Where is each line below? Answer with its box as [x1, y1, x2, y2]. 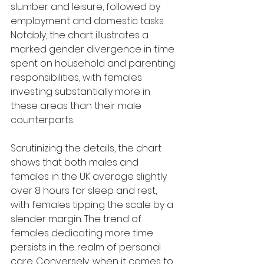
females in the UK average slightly [11, 169, 169, 183]
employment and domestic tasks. [11, 14, 167, 28]
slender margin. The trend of [11, 212, 144, 226]
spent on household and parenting [11, 56, 177, 70]
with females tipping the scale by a [11, 197, 176, 212]
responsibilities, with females [11, 70, 144, 84]
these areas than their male [11, 98, 144, 113]
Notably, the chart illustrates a [11, 28, 151, 42]
